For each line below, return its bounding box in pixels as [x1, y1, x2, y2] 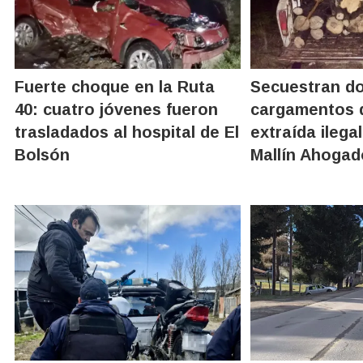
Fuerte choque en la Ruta [15, 77, 215, 96]
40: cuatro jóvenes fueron [15, 100, 218, 118]
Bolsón [15, 145, 70, 164]
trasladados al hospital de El [15, 122, 239, 141]
